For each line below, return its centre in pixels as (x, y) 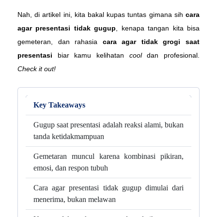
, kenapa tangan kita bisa (158, 28)
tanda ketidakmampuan (69, 136)
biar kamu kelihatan (91, 55)
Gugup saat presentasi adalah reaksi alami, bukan (108, 124)
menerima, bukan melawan (75, 199)
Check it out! (37, 69)
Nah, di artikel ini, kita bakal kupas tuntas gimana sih (101, 14)
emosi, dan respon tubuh (71, 168)
